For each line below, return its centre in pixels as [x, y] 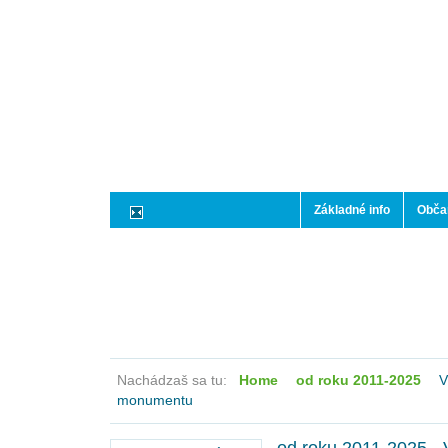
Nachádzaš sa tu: [178, 380]
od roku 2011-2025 [358, 380]
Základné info [352, 210]
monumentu [155, 400]
